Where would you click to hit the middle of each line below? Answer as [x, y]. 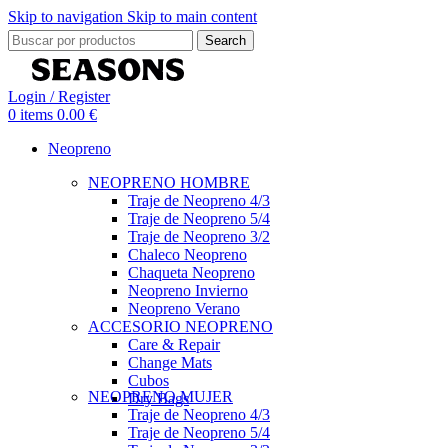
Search [225, 40]
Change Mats [170, 362]
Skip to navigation [67, 16]
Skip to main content [192, 16]
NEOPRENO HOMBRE [169, 182]
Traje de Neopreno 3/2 [199, 236]
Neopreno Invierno [188, 290]
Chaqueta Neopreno [191, 272]
